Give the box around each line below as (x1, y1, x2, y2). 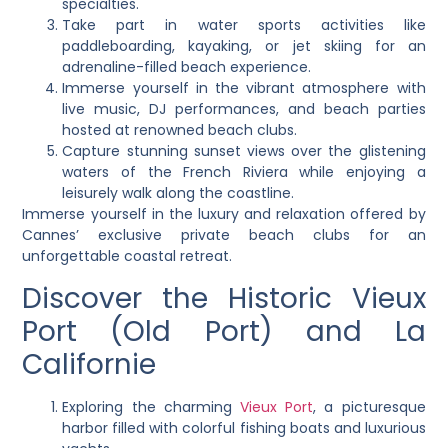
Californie (22, 344, 157, 384)
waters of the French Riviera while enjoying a (62, 162, 426, 183)
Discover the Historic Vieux (22, 278, 426, 318)
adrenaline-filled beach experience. (62, 57, 312, 78)
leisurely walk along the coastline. (62, 183, 295, 204)
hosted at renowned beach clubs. (62, 120, 298, 141)
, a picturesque (313, 396, 426, 417)
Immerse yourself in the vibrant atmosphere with (62, 78, 426, 99)
